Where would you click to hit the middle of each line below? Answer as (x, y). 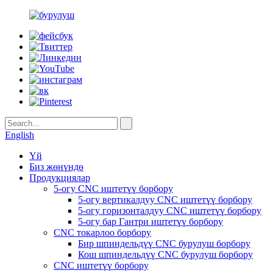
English (19, 135)
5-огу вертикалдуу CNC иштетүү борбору (165, 200)
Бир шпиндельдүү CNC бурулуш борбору (164, 243)
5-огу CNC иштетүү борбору (113, 189)
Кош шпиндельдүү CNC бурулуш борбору (165, 254)
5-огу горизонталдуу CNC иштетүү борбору (170, 211)
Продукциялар (60, 178)
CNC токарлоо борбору (102, 232)
